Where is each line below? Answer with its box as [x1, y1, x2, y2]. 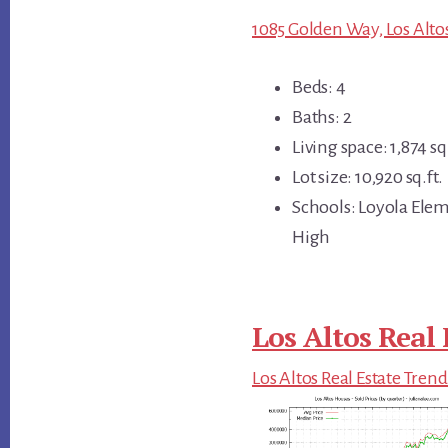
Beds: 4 [292, 76, 346, 97]
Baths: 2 [292, 106, 352, 127]
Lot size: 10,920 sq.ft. [292, 166, 443, 187]
